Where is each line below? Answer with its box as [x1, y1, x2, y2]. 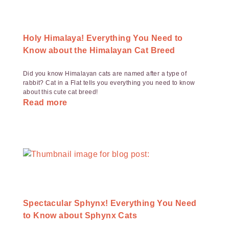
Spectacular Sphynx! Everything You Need [23, 199, 197, 208]
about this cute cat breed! [23, 88, 98, 96]
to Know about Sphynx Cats [23, 211, 137, 220]
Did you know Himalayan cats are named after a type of [23, 70, 187, 77]
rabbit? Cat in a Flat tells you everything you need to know [23, 79, 195, 86]
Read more [23, 98, 67, 107]
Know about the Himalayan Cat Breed [23, 46, 175, 55]
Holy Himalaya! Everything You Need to [23, 34, 183, 42]
